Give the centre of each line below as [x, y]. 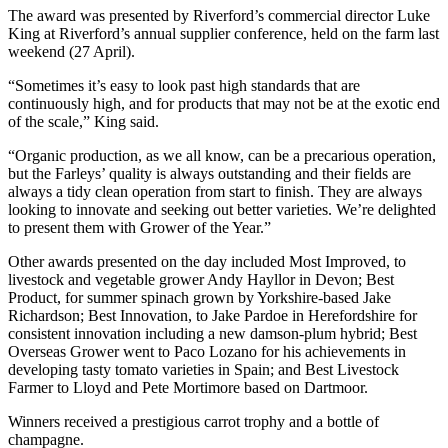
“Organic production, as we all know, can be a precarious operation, [222, 156]
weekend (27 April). [71, 52]
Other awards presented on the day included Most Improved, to [207, 262]
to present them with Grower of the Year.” [139, 228]
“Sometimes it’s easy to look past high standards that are [184, 86]
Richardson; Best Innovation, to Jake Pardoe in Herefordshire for [212, 316]
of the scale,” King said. [83, 122]
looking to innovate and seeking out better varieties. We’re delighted [222, 210]
